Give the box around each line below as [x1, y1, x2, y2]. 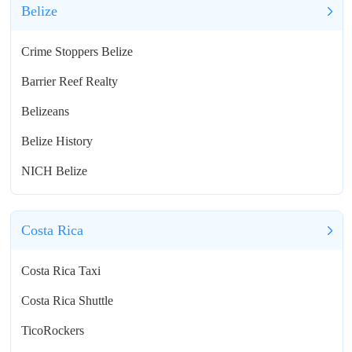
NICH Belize [21, 164, 88, 178]
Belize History [21, 134, 93, 148]
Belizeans [21, 104, 70, 119]
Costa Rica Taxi [21, 264, 101, 278]
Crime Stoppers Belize [21, 45, 134, 59]
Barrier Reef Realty [21, 75, 119, 89]
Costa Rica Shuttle [21, 294, 114, 308]
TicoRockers [21, 324, 85, 338]
